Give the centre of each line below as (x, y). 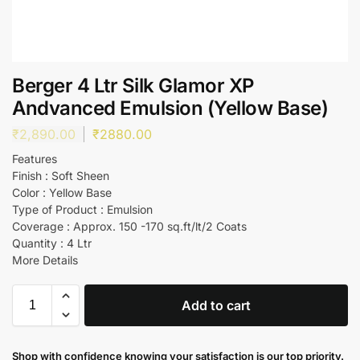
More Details (45, 260)
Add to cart (216, 305)
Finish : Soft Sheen (61, 175)
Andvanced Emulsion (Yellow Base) (170, 108)
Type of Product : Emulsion (82, 209)
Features (35, 158)
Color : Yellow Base (62, 192)
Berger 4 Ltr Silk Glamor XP (133, 86)
